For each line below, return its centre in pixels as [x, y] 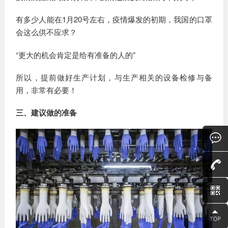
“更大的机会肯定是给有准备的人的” [76, 54]
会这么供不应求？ [47, 32]
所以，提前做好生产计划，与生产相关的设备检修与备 [114, 77]
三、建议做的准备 [47, 113]
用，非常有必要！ [47, 90]
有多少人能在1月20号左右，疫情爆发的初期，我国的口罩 [114, 19]
